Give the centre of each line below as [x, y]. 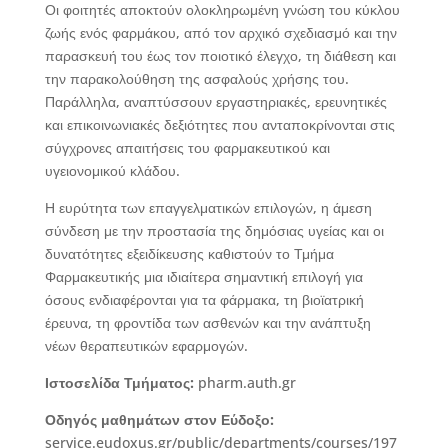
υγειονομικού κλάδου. [112, 170]
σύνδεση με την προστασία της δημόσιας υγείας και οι [214, 230]
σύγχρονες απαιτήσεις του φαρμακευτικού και [187, 147]
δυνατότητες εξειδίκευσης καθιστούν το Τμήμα [189, 253]
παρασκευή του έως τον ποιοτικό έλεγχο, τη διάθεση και [220, 55]
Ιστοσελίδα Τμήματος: [119, 382]
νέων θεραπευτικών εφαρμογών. [146, 345]
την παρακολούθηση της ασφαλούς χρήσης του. [196, 78]
